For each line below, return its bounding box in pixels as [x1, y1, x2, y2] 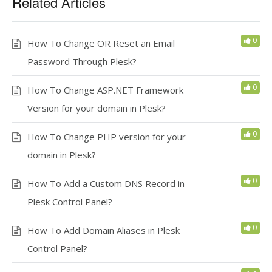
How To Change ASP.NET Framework [27, 84, 183, 97]
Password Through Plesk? [27, 55, 137, 68]
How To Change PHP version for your [27, 131, 186, 143]
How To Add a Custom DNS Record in [27, 177, 185, 190]
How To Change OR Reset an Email [27, 37, 175, 50]
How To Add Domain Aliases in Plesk [27, 224, 180, 237]
